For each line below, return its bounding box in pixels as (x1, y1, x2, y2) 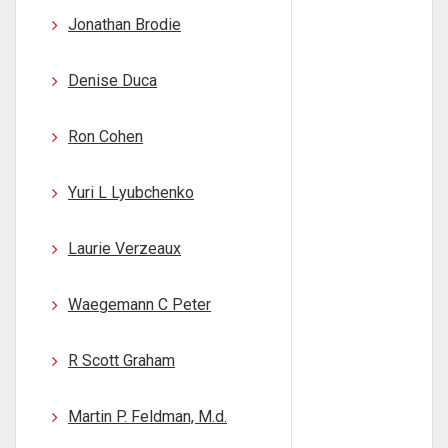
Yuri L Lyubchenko (68, 183, 194, 202)
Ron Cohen (68, 127, 143, 146)
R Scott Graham (68, 351, 175, 370)
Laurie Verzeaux (68, 239, 181, 258)
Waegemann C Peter (68, 295, 211, 314)
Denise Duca (68, 71, 157, 90)
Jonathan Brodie (68, 15, 181, 34)
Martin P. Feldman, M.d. (68, 407, 227, 426)
